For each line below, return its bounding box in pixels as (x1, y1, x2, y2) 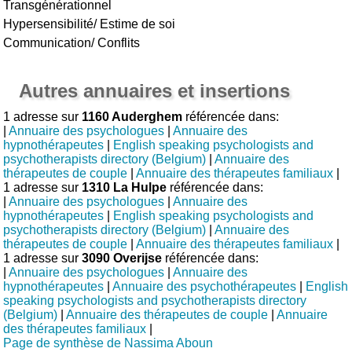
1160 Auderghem (82, 109, 183, 123)
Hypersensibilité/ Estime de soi (3, 16, 176, 31)
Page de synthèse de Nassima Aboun (3, 335, 214, 350)
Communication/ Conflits (3, 35, 141, 49)
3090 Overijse (82, 251, 163, 265)
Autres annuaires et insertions (19, 79, 291, 101)
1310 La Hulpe (82, 180, 167, 194)
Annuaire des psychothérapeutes (112, 279, 297, 293)
